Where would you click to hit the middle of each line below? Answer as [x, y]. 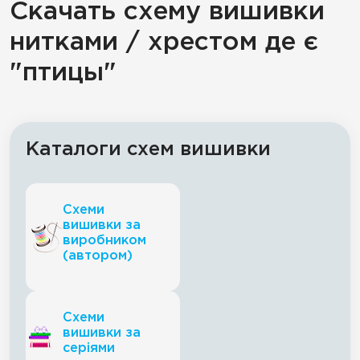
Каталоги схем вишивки [148, 149]
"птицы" [63, 73]
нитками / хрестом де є [164, 43]
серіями [89, 348]
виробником [104, 241]
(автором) [98, 256]
